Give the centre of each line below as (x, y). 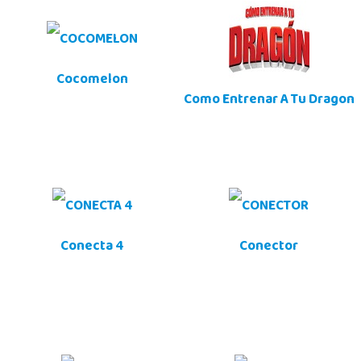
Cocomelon (92, 81)
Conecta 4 (92, 248)
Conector (269, 248)
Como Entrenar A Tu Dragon (269, 101)
